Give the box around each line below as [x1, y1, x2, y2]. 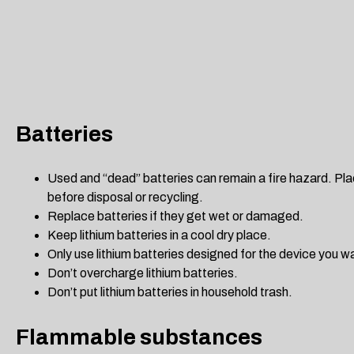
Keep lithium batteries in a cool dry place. [47, 228, 271, 243]
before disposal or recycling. [47, 190, 203, 205]
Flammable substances [16, 325, 262, 350]
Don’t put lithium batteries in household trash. [47, 285, 292, 299]
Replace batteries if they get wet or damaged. [47, 209, 303, 224]
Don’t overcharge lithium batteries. [47, 266, 238, 281]
